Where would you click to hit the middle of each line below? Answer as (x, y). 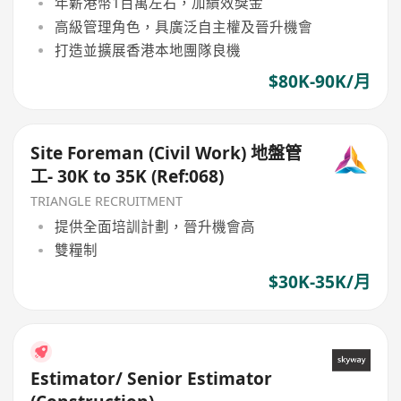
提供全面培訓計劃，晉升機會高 (154, 227)
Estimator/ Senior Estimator (152, 378)
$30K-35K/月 (319, 282)
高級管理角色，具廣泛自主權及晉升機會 (183, 26)
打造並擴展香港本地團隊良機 (147, 50)
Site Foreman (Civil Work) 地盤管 (166, 153)
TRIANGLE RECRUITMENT (107, 200)
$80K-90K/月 (319, 82)
